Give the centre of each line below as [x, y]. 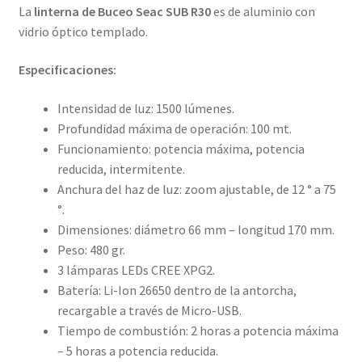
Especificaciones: [67, 70]
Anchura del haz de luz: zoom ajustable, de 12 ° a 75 [196, 189]
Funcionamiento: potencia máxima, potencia [181, 148]
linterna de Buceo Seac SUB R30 [121, 11]
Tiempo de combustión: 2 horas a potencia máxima [198, 330]
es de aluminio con [263, 11]
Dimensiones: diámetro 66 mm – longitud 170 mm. [196, 229]
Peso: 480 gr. [91, 249]
